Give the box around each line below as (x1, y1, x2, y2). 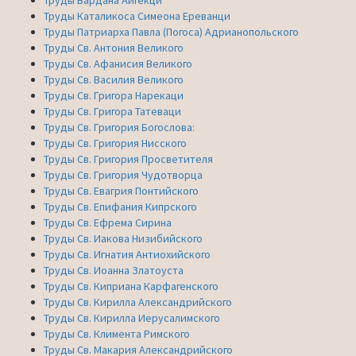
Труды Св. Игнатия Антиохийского (44, 246, 211, 261)
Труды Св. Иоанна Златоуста (44, 262, 184, 277)
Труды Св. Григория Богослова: (44, 119, 195, 134)
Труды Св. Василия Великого (44, 72, 184, 87)
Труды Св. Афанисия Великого (44, 56, 192, 71)
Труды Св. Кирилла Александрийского (44, 294, 232, 309)
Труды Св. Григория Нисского (44, 135, 187, 150)
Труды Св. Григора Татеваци (44, 103, 181, 118)
